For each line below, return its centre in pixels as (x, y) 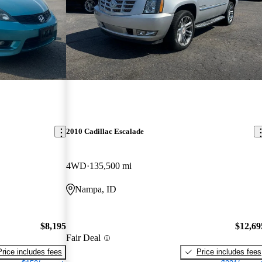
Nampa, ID (96, 189)
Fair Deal (84, 238)
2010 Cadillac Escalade (105, 132)
